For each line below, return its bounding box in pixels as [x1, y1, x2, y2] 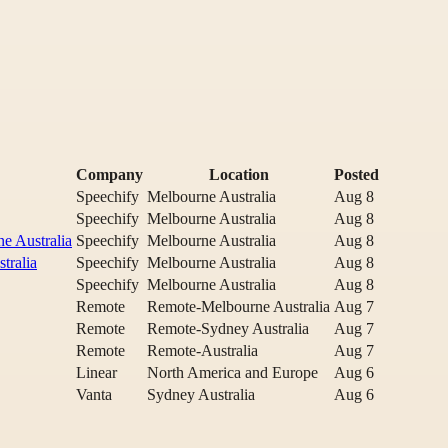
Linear [76, 363, 117, 381]
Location [208, 165, 269, 183]
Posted [334, 165, 379, 183]
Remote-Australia [147, 341, 258, 359]
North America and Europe [147, 363, 318, 381]
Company [76, 165, 143, 183]
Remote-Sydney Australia [147, 319, 309, 337]
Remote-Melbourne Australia [147, 297, 330, 315]
